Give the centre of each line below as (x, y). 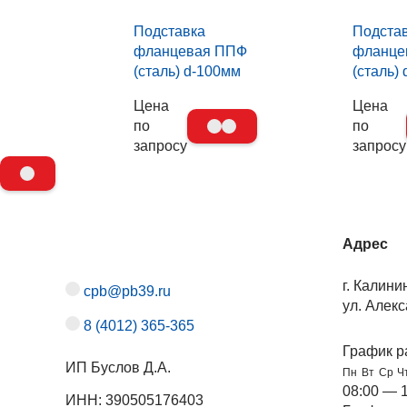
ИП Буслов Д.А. (118, 368)
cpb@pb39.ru (127, 292)
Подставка (169, 31)
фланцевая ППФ (190, 51)
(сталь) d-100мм (187, 71)
